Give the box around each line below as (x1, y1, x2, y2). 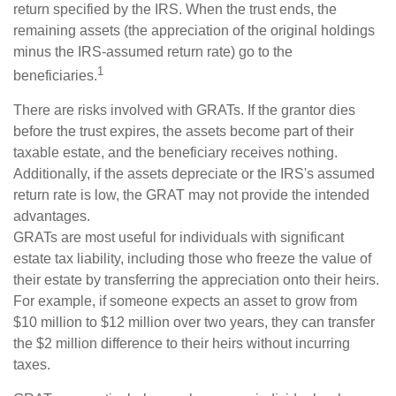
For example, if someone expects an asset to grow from (13, 293, 357, 309)
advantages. (13, 209, 90, 225)
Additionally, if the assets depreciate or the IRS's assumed (13, 166, 375, 182)
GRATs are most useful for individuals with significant (13, 230, 344, 246)
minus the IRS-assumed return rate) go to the (13, 43, 293, 59)
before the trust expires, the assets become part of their (13, 124, 354, 140)
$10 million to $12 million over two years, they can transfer (13, 315, 375, 331)
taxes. (13, 357, 50, 373)
